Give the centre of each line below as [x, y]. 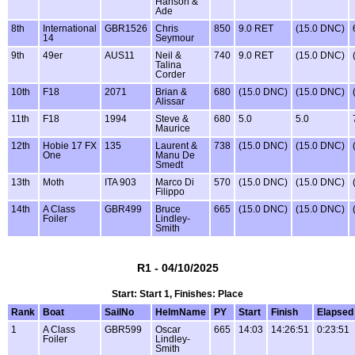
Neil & [168, 55]
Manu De [175, 155]
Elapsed [335, 312]
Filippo [170, 191]
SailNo [119, 312]
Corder [170, 74]
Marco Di [175, 182]
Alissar [170, 101]
